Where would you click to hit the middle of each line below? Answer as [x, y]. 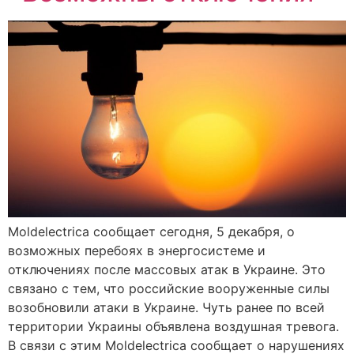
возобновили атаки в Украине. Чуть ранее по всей [166, 308]
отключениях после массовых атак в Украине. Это [167, 270]
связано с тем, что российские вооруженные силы [169, 289]
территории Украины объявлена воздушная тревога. [173, 327]
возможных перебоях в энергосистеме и [137, 251]
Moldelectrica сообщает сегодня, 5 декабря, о [151, 232]
